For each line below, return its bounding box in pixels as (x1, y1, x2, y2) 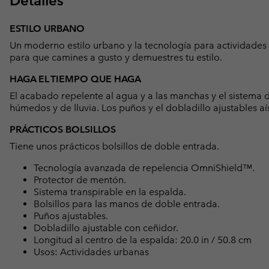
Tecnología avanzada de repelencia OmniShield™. (34, 162, 255, 174)
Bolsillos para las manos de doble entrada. (34, 198, 220, 210)
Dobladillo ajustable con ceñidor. (34, 222, 178, 234)
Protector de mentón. (34, 174, 126, 186)
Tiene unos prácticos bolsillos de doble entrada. (10, 141, 219, 153)
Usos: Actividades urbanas (34, 246, 149, 258)
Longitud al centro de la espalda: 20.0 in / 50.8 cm (34, 234, 252, 246)
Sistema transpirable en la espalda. (34, 186, 186, 198)
